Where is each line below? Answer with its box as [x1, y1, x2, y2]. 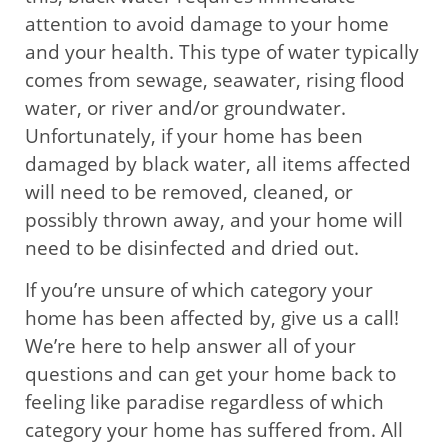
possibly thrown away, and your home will [25, 206, 403, 233]
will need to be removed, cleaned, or [25, 178, 353, 205]
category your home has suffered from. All [25, 417, 403, 444]
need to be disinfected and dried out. [25, 234, 359, 261]
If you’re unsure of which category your [25, 277, 373, 304]
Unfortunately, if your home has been [25, 122, 363, 149]
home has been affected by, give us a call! [25, 305, 399, 332]
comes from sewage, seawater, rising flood [25, 66, 405, 93]
